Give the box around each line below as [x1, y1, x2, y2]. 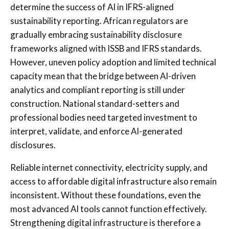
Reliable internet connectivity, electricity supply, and [10, 162, 208, 173]
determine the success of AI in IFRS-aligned [10, 1, 174, 12]
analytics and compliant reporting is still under [10, 84, 185, 95]
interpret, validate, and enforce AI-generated [10, 125, 182, 136]
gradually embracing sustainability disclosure [10, 29, 182, 40]
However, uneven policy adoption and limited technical [10, 56, 216, 67]
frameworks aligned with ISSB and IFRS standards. [10, 42, 202, 54]
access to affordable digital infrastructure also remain [10, 175, 217, 187]
